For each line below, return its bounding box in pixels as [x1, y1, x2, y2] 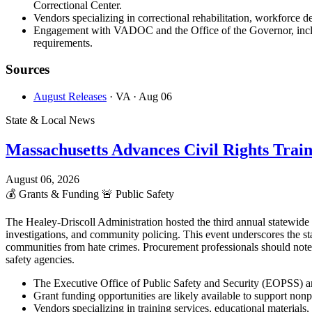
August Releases [33, 91, 107, 103]
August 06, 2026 [6, 173, 79, 185]
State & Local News [6, 114, 95, 127]
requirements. [33, 36, 93, 49]
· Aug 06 [133, 91, 172, 103]
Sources [6, 62, 49, 77]
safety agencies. [6, 253, 75, 265]
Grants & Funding [16, 187, 102, 200]
